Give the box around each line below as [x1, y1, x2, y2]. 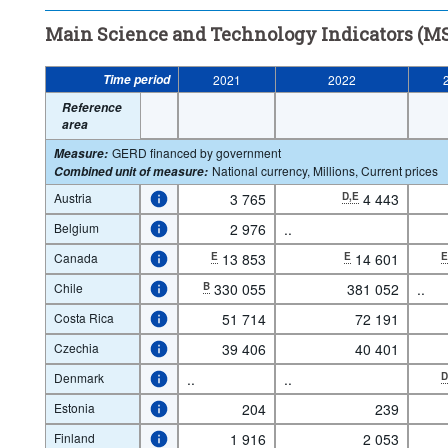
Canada [53, 248, 98, 266]
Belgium [53, 218, 99, 236]
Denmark [53, 368, 104, 386]
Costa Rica [53, 308, 114, 326]
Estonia [53, 398, 95, 416]
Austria [53, 188, 92, 206]
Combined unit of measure [53, 162, 204, 180]
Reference [61, 98, 122, 116]
